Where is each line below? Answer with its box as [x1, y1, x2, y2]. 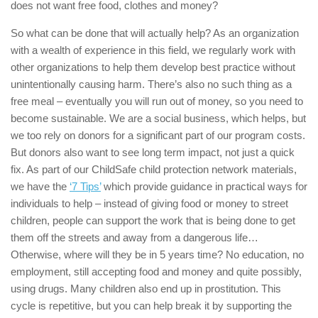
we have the [11, 180, 70, 192]
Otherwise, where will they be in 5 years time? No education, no [11, 248, 304, 261]
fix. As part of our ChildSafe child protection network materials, [11, 163, 297, 175]
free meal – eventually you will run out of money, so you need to [11, 95, 303, 107]
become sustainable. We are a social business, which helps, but [11, 112, 306, 124]
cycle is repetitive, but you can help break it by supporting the [11, 300, 292, 312]
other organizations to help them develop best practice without [11, 61, 295, 73]
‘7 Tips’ [70, 180, 101, 192]
